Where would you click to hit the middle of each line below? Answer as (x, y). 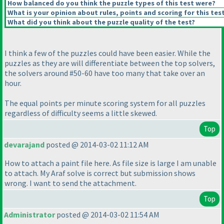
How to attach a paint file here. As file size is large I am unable (110, 163)
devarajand (24, 145)
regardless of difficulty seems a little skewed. (81, 113)
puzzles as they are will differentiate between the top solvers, (110, 63)
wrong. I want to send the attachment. (70, 183)
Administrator (29, 215)
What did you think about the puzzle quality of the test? (100, 22)
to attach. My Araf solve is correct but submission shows (100, 173)
